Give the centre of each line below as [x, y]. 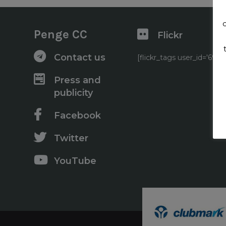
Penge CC [61, 34]
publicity [73, 93]
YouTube [75, 161]
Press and [77, 80]
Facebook [77, 115]
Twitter [71, 138]
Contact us [80, 57]
